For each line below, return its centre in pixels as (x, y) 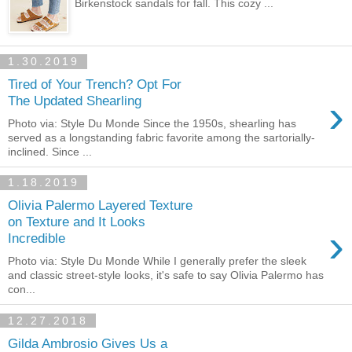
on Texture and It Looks (77, 222)
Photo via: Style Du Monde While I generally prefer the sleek (157, 261)
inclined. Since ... (50, 151)
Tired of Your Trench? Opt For (95, 84)
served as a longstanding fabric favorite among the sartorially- (161, 137)
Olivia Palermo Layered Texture (100, 205)
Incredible (37, 238)
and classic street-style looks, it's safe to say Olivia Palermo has (166, 275)
